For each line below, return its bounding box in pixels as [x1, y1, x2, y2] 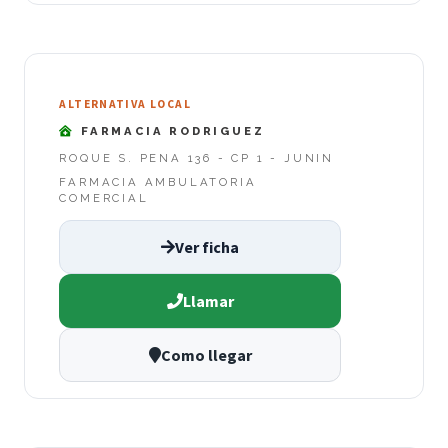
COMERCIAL [59, 190, 149, 205]
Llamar [182, 291, 234, 312]
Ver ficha [175, 237, 239, 258]
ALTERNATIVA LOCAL [59, 96, 191, 111]
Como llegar [160, 345, 252, 366]
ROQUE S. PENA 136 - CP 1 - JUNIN [59, 150, 334, 165]
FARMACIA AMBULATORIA [59, 174, 257, 189]
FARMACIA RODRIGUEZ [75, 124, 265, 139]
